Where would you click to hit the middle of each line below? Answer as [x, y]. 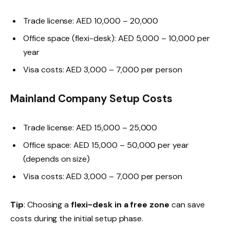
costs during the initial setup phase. [77, 219]
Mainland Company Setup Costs [91, 98]
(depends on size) [57, 159]
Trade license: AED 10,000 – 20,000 [91, 21]
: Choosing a [47, 205]
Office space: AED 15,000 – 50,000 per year [106, 145]
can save [187, 205]
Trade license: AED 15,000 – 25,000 [90, 127]
